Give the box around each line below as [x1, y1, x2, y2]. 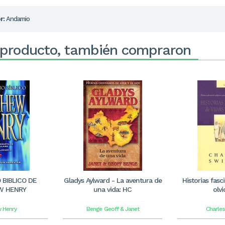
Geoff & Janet [103, 205, 139, 212]
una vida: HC [93, 185, 132, 193]
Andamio [5, 15, 30, 23]
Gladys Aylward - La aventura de [63, 176, 162, 184]
